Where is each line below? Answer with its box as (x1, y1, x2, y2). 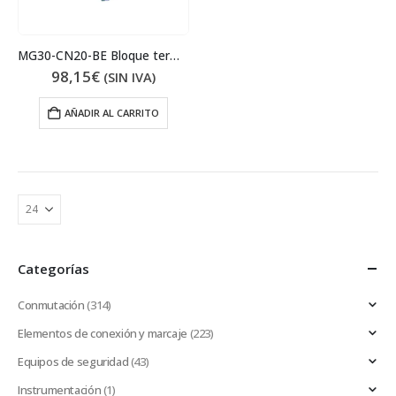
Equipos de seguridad (18, 353, 129, 369)
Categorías (18, 259, 89, 278)
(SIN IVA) (103, 68, 156, 87)
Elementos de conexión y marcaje (18, 324, 187, 341)
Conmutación (18, 296, 85, 313)
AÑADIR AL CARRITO (65, 105, 159, 119)
